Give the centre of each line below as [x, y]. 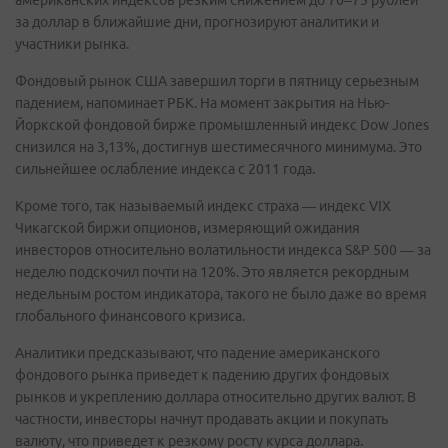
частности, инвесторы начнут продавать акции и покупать [201, 419]
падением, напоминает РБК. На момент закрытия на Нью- [202, 103]
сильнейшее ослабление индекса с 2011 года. [165, 169]
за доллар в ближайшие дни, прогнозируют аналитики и [197, 22]
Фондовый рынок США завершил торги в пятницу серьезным [217, 81]
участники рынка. [72, 44]
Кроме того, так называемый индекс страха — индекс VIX [203, 206]
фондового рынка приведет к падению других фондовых [202, 375]
